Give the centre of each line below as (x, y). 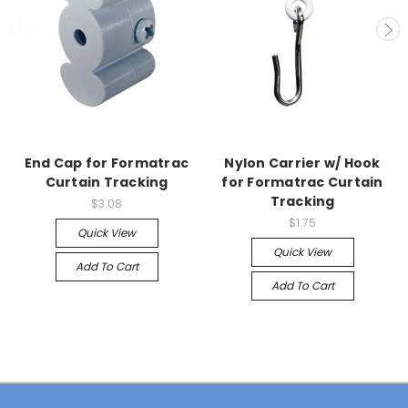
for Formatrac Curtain (302, 182)
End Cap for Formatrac (107, 163)
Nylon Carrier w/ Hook (302, 163)
